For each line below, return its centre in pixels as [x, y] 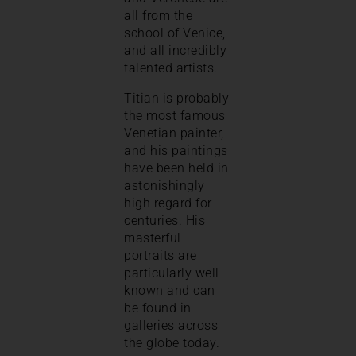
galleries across [171, 325]
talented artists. [172, 68]
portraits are [161, 255]
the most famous [175, 115]
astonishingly [164, 185]
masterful [153, 238]
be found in [158, 308]
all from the [158, 15]
